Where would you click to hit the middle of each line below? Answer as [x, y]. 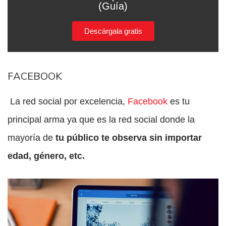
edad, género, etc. [46, 156]
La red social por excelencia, [66, 102]
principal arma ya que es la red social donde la [101, 120]
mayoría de [32, 138]
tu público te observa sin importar [129, 138]
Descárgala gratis [113, 31]
